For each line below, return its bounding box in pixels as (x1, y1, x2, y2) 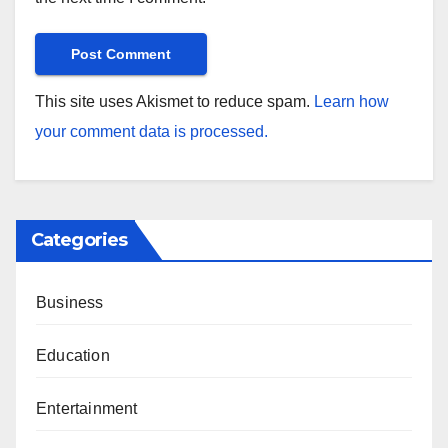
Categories (31, 229, 127, 252)
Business (36, 294, 104, 312)
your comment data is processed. (35, 123, 268, 141)
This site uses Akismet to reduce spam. (35, 93, 314, 111)
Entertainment (36, 400, 138, 418)
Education (36, 347, 110, 365)
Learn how (314, 93, 389, 111)
